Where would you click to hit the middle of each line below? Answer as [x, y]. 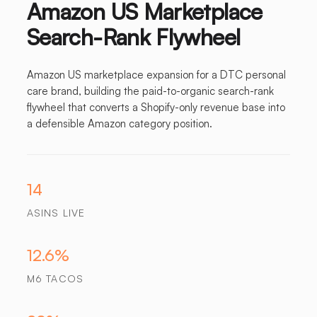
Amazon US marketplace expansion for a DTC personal [156, 75]
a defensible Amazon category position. [119, 123]
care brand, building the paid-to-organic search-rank [150, 91]
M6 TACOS [55, 278]
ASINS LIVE [56, 213]
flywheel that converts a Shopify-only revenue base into [156, 107]
